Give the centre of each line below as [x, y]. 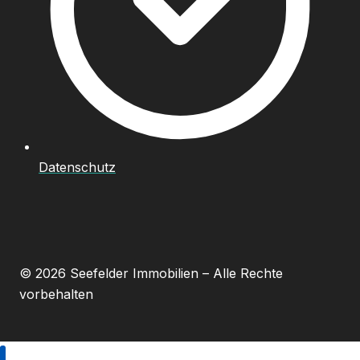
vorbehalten [56, 295]
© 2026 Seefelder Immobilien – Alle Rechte [151, 274]
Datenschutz [77, 168]
